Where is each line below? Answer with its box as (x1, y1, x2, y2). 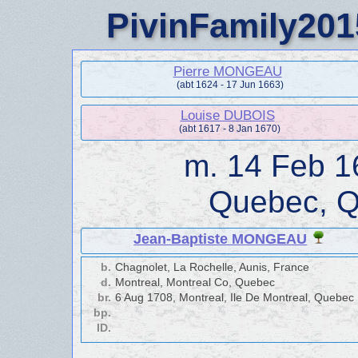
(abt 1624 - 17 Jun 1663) (176, 79, 284, 90)
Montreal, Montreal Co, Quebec (115, 276, 275, 288)
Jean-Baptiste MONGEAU (133, 230, 308, 247)
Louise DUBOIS (180, 107, 275, 122)
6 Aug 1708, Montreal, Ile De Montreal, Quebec (115, 291, 354, 304)
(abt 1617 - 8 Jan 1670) (179, 122, 281, 134)
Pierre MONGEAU (173, 64, 282, 78)
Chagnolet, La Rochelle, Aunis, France (115, 261, 309, 273)
